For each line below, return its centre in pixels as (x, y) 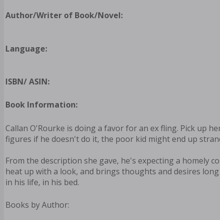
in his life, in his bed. (42, 182)
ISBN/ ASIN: (27, 82)
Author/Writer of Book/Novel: (64, 15)
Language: (26, 49)
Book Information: (41, 105)
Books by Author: (37, 205)
